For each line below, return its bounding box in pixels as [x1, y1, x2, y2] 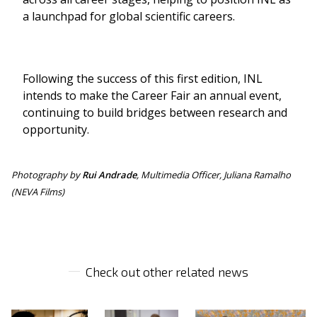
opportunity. [23, 122, 89, 138]
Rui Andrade [82, 168, 137, 182]
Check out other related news [86, 264, 248, 280]
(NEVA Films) [11, 185, 64, 199]
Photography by [11, 168, 82, 182]
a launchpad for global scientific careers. [23, 8, 235, 25]
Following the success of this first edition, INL [23, 71, 263, 87]
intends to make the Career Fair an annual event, [23, 88, 282, 104]
